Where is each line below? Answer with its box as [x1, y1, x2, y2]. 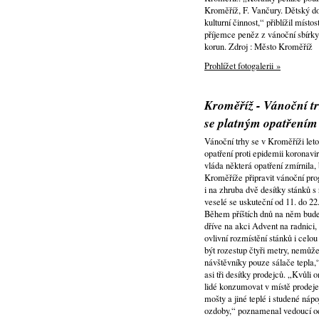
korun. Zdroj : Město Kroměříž [204, 41, 313, 53]
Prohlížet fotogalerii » [204, 60, 281, 72]
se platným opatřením [204, 114, 318, 132]
